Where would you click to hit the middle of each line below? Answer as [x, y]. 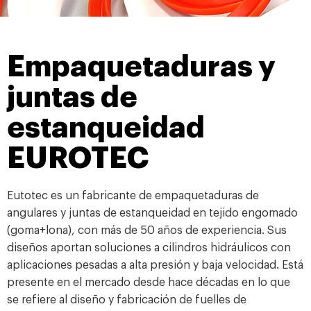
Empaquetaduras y [141, 67]
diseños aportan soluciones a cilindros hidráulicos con [149, 248]
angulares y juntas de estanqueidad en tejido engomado [152, 213]
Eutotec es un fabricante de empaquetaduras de [133, 196]
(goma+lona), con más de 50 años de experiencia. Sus [147, 230]
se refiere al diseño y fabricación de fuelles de [127, 300]
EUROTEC [78, 158]
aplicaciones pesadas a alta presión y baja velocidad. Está [155, 265]
